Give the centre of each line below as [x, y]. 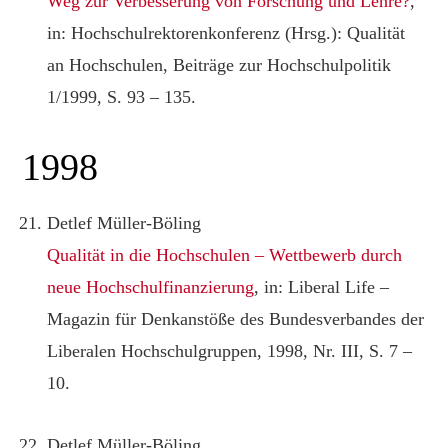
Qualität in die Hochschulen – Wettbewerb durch [225, 254]
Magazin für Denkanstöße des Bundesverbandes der [236, 318]
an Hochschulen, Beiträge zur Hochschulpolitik [219, 64]
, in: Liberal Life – [322, 286]
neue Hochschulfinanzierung [151, 286]
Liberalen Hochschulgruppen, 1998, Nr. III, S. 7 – [230, 350]
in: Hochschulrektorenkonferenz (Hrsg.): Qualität [226, 32]
